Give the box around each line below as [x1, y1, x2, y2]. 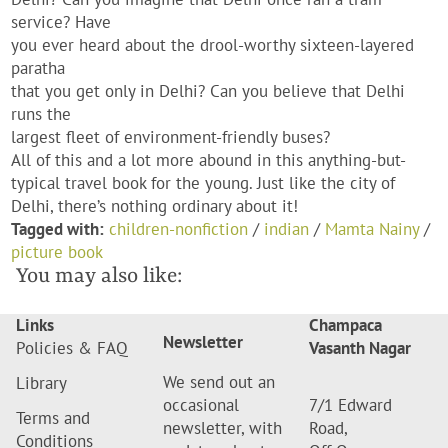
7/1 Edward [309, 394, 393, 417]
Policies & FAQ [16, 337, 128, 360]
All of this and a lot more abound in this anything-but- [11, 149, 407, 172]
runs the [11, 103, 72, 126]
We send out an [162, 371, 275, 394]
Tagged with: [11, 218, 105, 241]
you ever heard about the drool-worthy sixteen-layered [11, 34, 415, 57]
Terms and [16, 407, 90, 430]
